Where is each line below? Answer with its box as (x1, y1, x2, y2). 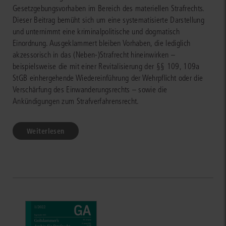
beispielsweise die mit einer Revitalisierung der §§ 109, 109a (13, 61, 200, 71)
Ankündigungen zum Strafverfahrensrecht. (13, 96, 139, 106)
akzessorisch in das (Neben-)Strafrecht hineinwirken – (13, 49, 175, 60)
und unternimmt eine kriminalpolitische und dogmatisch (13, 26, 180, 36)
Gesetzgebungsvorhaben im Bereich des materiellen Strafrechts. (13, 3, 204, 13)
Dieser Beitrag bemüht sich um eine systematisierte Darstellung (13, 15, 204, 25)
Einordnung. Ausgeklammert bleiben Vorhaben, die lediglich (13, 38, 191, 48)
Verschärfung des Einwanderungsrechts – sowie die (13, 84, 167, 94)
